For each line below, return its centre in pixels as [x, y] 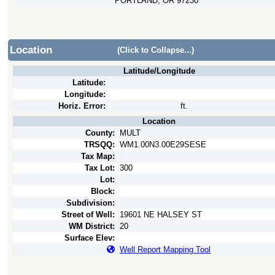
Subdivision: [91, 203]
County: [100, 133]
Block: [103, 191]
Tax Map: [98, 156]
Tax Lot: [100, 168]
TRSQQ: [99, 145]
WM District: [92, 226]
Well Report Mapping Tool [165, 250]
